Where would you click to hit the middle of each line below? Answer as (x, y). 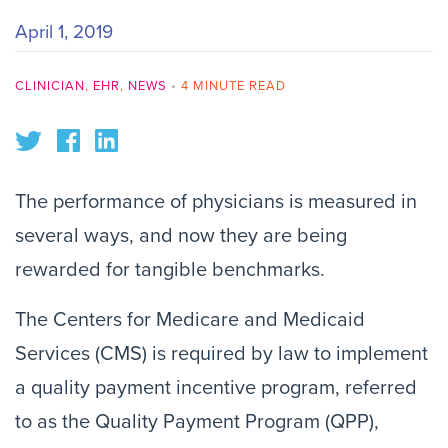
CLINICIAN (50, 86)
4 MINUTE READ (231, 86)
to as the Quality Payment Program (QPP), (197, 422)
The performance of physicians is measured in (216, 202)
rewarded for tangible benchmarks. (170, 270)
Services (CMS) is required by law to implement (221, 354)
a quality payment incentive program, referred (216, 388)
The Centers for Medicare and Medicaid (190, 320)
